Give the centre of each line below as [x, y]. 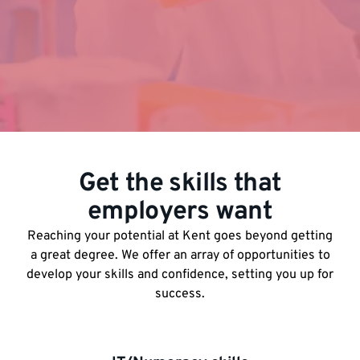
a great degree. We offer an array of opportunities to [180, 256]
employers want [180, 213]
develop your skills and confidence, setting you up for [180, 275]
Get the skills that [180, 184]
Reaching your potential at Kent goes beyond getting [180, 237]
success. [180, 295]
